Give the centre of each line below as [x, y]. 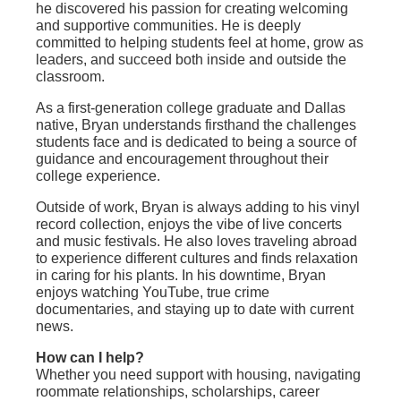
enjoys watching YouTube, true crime [153, 293]
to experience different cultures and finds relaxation [197, 259]
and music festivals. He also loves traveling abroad [196, 242]
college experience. [98, 176]
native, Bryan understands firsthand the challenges [196, 125]
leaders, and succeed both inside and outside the [191, 60]
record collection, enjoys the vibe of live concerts [189, 225]
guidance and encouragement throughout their [182, 159]
